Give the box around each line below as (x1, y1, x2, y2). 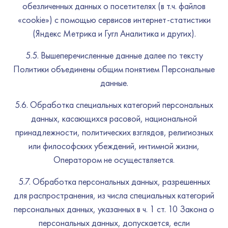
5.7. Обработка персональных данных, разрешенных (18, 176, 210, 187)
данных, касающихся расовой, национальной (31, 112, 197, 124)
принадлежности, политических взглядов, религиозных (15, 126, 213, 138)
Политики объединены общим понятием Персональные (13, 63, 215, 75)
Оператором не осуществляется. (53, 154, 175, 165)
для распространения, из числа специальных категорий (14, 189, 214, 201)
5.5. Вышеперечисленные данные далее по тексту (25, 49, 203, 61)
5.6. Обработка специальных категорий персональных (15, 99, 213, 110)
